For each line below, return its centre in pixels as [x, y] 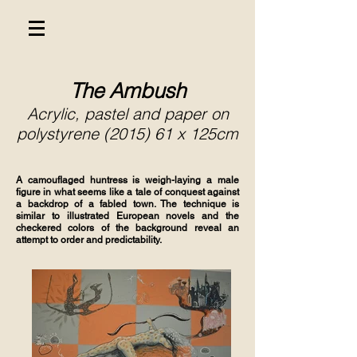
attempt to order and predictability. [89, 240]
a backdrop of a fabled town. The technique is [127, 204]
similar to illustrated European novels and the [127, 216]
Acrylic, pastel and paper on [127, 114]
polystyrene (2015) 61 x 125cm [127, 133]
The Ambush [127, 91]
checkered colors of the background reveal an [127, 228]
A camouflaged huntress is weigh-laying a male [127, 180]
